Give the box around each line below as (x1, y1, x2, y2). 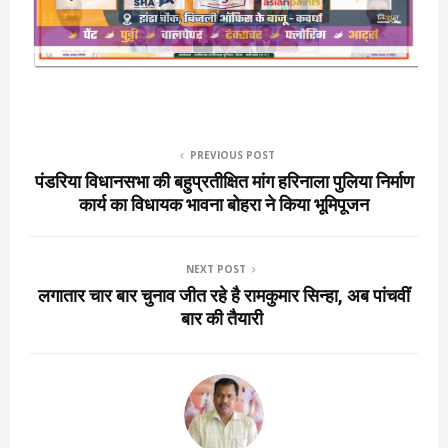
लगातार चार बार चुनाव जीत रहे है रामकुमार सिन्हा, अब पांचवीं (38, 284, 410, 306)
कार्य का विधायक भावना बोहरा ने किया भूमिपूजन (79, 193, 369, 215)
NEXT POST (186, 261, 246, 276)
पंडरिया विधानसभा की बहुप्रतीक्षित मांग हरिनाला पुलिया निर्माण (34, 170, 414, 192)
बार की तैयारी (181, 307, 267, 329)
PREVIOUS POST (189, 147, 275, 162)
